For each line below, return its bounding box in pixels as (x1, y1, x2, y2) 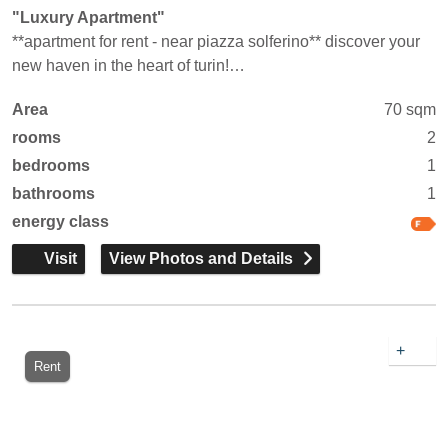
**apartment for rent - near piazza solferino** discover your (12, 33, 420, 50)
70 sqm (384, 101, 436, 118)
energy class (12, 213, 109, 230)
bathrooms (12, 185, 95, 202)
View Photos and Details (109, 250, 293, 267)
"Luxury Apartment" (12, 9, 165, 26)
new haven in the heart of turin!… (12, 57, 245, 74)
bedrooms (12, 157, 90, 174)
